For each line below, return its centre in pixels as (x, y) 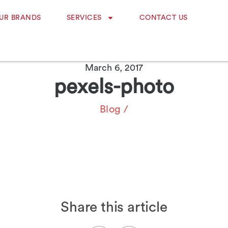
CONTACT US (163, 18)
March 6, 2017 (114, 68)
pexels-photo (114, 87)
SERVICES (84, 18)
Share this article (114, 207)
